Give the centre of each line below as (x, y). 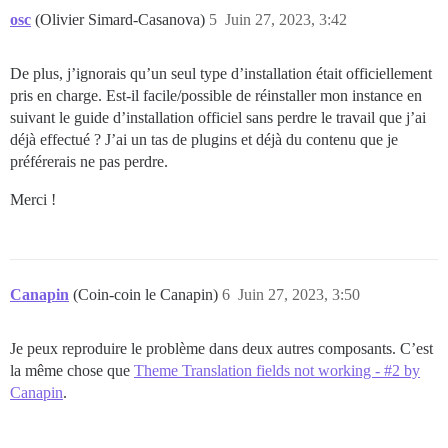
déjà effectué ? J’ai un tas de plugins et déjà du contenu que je (204, 139)
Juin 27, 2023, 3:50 (299, 294)
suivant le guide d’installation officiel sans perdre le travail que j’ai (218, 117)
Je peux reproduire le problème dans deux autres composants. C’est (221, 348)
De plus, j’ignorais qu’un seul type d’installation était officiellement (221, 73)
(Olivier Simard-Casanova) (122, 19)
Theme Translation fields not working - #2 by (277, 370)
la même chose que (72, 370)
